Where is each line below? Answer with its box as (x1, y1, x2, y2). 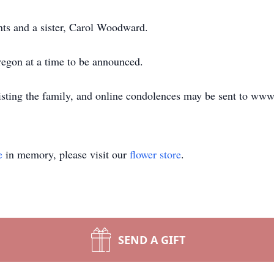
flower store (130, 147, 181, 161)
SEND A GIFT (118, 232, 185, 247)
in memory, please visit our (2, 147, 130, 161)
